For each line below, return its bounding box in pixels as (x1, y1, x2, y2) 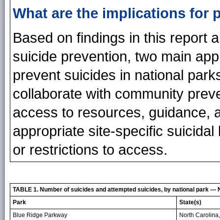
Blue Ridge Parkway (13, 211, 67, 219)
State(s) (179, 198, 201, 206)
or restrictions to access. (13, 141, 167, 158)
